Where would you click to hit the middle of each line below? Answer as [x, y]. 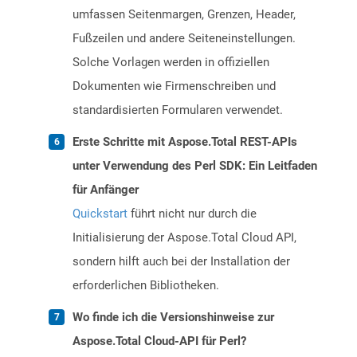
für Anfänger [106, 190]
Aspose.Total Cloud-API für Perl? [159, 341]
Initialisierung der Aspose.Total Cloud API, [184, 238]
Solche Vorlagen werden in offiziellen [171, 63]
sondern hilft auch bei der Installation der [181, 262]
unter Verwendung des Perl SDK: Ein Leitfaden [195, 166]
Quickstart [100, 214]
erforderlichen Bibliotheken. [146, 286]
